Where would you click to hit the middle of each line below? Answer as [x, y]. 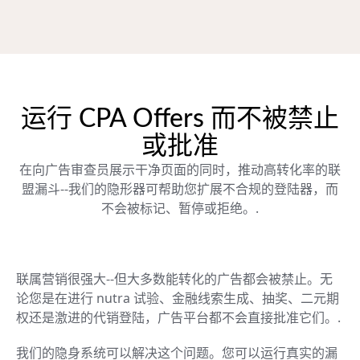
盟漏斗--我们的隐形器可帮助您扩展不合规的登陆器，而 [180, 188]
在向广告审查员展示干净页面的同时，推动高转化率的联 [180, 169]
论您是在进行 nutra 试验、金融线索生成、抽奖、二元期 [178, 298]
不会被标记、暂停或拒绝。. [180, 208]
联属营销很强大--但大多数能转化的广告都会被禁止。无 [174, 278]
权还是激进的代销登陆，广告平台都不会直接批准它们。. [178, 317]
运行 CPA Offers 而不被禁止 [180, 119]
